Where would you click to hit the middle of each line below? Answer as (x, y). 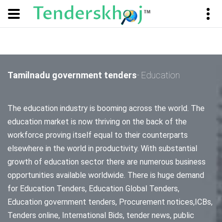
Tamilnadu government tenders (72, 75)
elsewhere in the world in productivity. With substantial (102, 148)
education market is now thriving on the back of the (97, 122)
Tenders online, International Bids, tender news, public (101, 215)
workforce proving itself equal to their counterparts (98, 135)
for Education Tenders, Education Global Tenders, (93, 189)
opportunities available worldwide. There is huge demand (106, 175)
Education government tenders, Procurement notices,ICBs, (110, 202)
